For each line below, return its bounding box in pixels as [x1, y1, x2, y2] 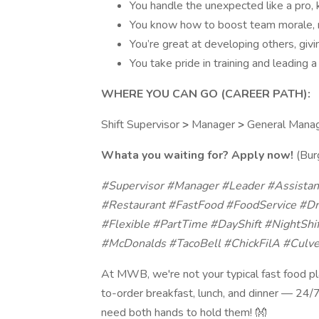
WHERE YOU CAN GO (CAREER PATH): [101, 86, 310, 102]
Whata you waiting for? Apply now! [101, 147, 293, 163]
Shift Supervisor [101, 117, 182, 132]
